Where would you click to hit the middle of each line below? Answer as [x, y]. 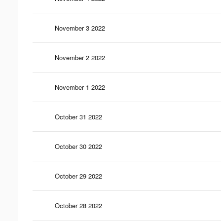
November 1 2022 [80, 87]
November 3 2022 [80, 28]
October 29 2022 [78, 176]
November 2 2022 [80, 57]
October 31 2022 [78, 116]
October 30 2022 [78, 146]
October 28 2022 [78, 205]
